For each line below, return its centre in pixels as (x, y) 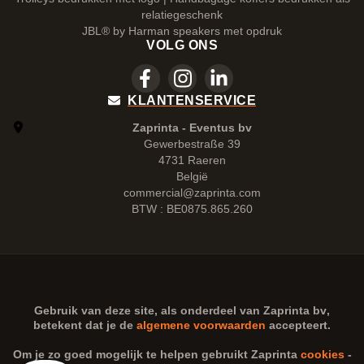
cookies (322, 354)
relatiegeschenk (182, 15)
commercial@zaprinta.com (192, 193)
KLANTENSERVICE (192, 100)
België (192, 176)
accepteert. (298, 325)
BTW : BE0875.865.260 (192, 209)
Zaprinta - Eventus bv (192, 128)
